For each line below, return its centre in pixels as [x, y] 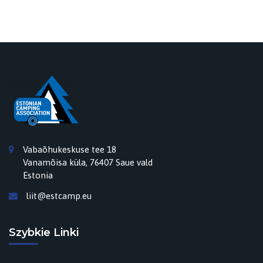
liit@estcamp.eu [59, 196]
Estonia [38, 175]
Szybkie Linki [44, 233]
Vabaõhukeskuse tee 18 [70, 149]
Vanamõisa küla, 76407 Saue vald [88, 162]
